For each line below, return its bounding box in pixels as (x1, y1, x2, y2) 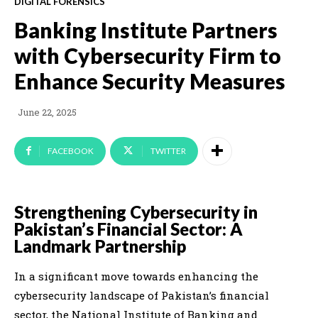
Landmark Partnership (14, 235, 186, 256)
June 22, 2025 (18, 106, 77, 119)
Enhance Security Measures (14, 67, 285, 94)
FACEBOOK (48, 145, 94, 156)
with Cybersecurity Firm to (14, 42, 281, 68)
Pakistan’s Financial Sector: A (14, 218, 243, 239)
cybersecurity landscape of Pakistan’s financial (14, 287, 269, 302)
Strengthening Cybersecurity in (14, 201, 258, 222)
